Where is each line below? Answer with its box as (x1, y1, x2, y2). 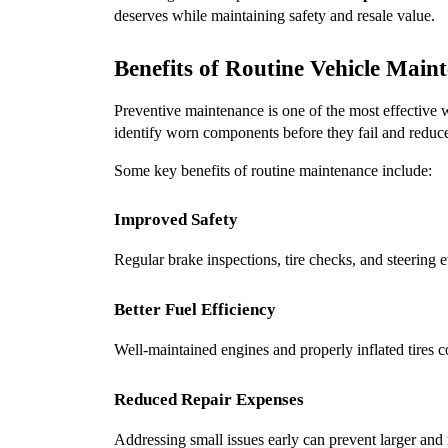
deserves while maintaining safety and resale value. (114, 6, 435, 24)
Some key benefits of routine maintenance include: (114, 161, 432, 179)
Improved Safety (114, 210, 238, 230)
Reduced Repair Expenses (114, 389, 304, 409)
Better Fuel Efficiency (114, 300, 276, 320)
